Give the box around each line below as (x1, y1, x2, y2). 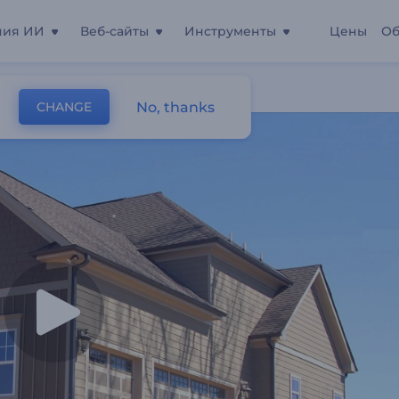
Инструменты (184, 23, 276, 39)
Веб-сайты (80, 23, 149, 39)
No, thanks (136, 98, 215, 116)
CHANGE (37, 99, 92, 115)
